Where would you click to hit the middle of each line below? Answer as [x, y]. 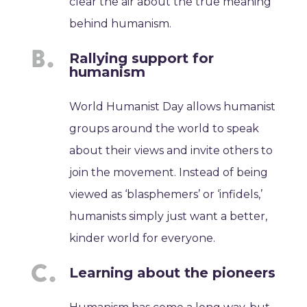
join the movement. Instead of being [169, 173]
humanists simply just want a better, [169, 217]
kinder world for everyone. [143, 238]
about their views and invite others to [171, 151]
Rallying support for [142, 59]
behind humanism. [121, 24]
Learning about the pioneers [173, 273]
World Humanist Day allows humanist [173, 107]
